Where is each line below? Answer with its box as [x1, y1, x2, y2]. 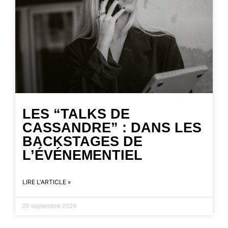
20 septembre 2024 [22, 202, 76, 210]
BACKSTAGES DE [22, 133, 142, 149]
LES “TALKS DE [22, 106, 130, 122]
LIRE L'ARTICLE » [22, 178, 71, 186]
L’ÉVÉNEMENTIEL [22, 147, 142, 163]
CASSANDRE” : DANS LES [22, 120, 202, 135]
